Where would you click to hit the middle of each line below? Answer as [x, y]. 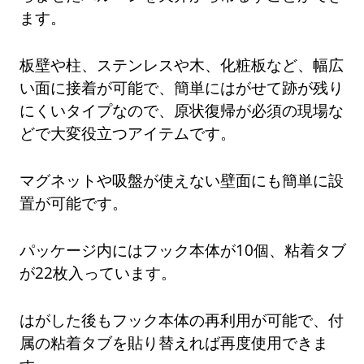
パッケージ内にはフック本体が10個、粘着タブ [183, 249]
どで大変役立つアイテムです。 [128, 133]
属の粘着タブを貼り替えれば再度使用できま [174, 342]
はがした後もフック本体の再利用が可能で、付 [182, 319]
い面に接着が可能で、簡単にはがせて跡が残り [182, 88]
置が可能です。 [74, 203]
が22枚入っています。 [98, 272]
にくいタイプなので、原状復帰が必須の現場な [182, 110]
